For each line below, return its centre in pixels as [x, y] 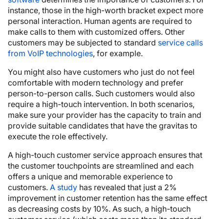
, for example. [118, 53]
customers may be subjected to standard [83, 42]
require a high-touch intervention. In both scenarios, [101, 104]
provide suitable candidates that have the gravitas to [103, 125]
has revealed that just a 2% [128, 187]
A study [65, 187]
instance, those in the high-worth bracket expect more [106, 10]
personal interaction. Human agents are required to [100, 21]
